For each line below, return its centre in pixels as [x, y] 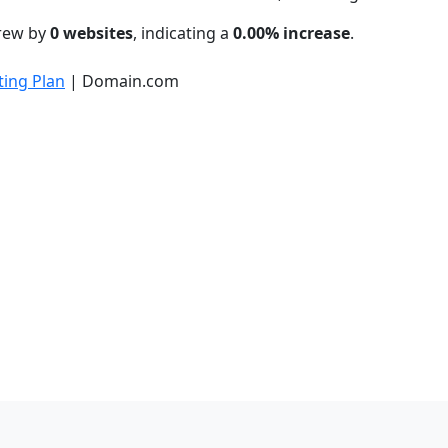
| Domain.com [122, 81]
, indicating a [183, 33]
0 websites [91, 33]
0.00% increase [291, 33]
